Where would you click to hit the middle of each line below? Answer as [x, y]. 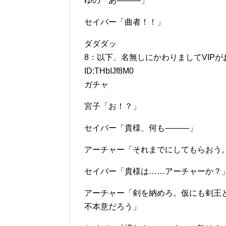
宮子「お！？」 [112, 106]
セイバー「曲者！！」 [125, 22]
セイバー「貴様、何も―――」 [141, 128]
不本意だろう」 [112, 207]
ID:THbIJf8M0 [109, 71]
